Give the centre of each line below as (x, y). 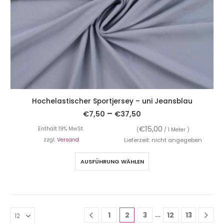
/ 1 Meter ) (176, 129)
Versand (68, 139)
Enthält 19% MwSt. (61, 128)
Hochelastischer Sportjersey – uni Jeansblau (112, 101)
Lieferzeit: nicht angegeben (163, 140)
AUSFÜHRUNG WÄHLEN (112, 161)
